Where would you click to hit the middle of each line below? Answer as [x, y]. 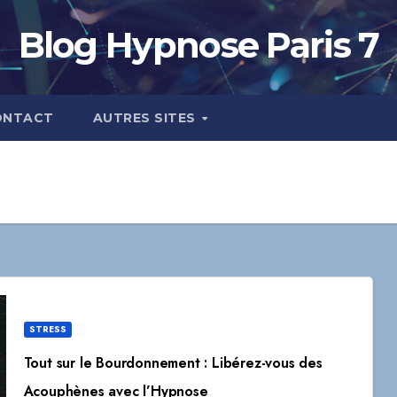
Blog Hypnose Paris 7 [198, 45]
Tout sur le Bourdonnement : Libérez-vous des [173, 363]
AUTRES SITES [146, 118]
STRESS [47, 329]
